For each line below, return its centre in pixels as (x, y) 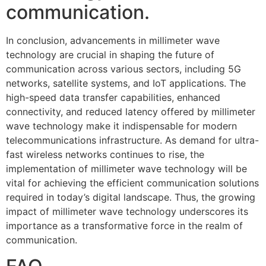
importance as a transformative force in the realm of (124, 225)
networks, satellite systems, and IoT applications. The (126, 83)
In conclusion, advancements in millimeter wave (113, 40)
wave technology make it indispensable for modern (121, 126)
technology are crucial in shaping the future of (110, 54)
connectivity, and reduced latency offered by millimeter (131, 111)
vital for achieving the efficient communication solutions (132, 183)
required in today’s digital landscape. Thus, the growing (131, 197)
